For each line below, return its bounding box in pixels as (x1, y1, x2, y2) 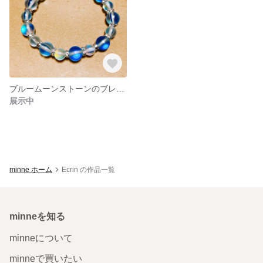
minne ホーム (9, 165, 52, 174)
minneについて (9, 232, 73, 243)
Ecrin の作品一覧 (62, 165, 115, 174)
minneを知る (9, 211, 65, 221)
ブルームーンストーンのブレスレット (116, 83, 124, 93)
